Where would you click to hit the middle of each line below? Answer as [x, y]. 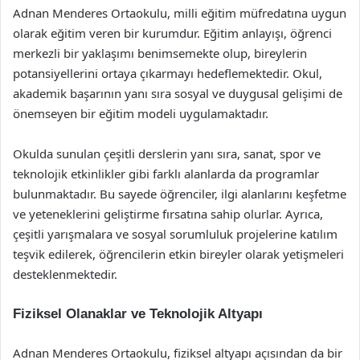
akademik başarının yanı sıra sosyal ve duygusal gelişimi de [178, 93]
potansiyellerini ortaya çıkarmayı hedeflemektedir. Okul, [168, 73]
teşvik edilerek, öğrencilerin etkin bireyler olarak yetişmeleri [178, 254]
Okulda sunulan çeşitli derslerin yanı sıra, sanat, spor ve [167, 153]
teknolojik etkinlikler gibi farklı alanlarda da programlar [166, 174]
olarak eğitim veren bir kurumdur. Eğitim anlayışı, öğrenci [172, 33]
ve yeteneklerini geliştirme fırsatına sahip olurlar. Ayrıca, [168, 214]
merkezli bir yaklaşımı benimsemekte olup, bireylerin [160, 53]
